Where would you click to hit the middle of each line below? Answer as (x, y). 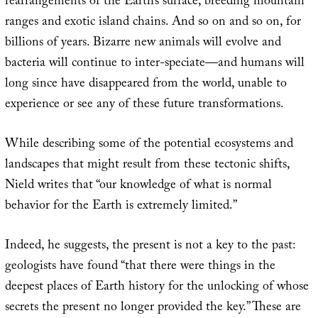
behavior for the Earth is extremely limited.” (121, 207)
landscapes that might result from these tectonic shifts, (147, 165)
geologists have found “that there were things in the (140, 267)
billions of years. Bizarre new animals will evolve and (143, 43)
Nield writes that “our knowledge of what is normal (138, 186)
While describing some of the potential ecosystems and (149, 145)
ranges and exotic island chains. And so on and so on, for (153, 23)
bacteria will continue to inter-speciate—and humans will (154, 64)
